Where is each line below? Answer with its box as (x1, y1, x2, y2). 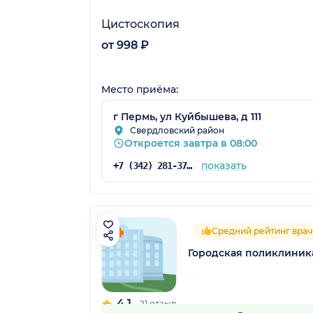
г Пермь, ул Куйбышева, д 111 (113, 110, 261, 124)
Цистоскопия (101, 17, 180, 31)
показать (201, 159, 247, 173)
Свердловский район (130, 125, 224, 136)
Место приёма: (101, 83, 178, 96)
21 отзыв (140, 298, 176, 310)
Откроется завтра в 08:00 (124, 137, 257, 150)
